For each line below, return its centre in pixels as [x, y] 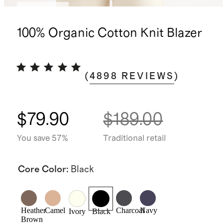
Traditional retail [135, 138]
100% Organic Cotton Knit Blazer [109, 33]
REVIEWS [148, 76]
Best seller [43, 11]
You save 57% [42, 138]
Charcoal [130, 211]
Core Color [42, 169]
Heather [33, 211]
